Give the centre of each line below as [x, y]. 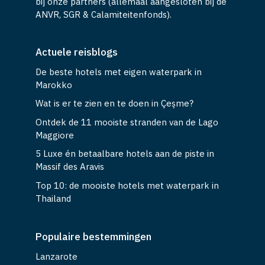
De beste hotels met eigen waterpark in [119, 72]
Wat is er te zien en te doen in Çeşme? [114, 104]
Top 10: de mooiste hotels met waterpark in [127, 185]
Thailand [53, 198]
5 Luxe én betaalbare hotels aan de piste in [125, 154]
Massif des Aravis [70, 167]
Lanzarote [56, 256]
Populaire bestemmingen [93, 236]
